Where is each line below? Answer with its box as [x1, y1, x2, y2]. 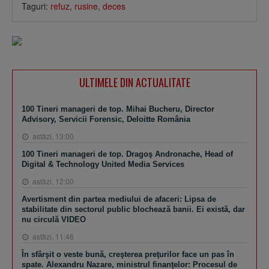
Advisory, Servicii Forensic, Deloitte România [22, 114, 190, 124]
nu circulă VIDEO [22, 214, 86, 224]
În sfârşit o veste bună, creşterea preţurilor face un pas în [22, 249, 234, 259]
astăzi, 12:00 [31, 175, 74, 186]
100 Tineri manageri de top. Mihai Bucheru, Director [22, 104, 214, 113]
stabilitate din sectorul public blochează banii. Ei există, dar [22, 204, 245, 214]
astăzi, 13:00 [31, 130, 74, 141]
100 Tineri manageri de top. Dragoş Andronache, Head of [22, 149, 233, 159]
